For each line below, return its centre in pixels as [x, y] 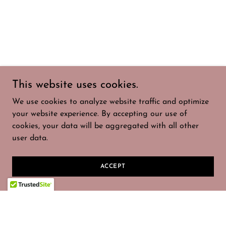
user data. [30, 138]
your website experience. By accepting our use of [100, 114]
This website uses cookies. [75, 85]
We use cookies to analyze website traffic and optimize [110, 102]
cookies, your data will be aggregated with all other [105, 126]
